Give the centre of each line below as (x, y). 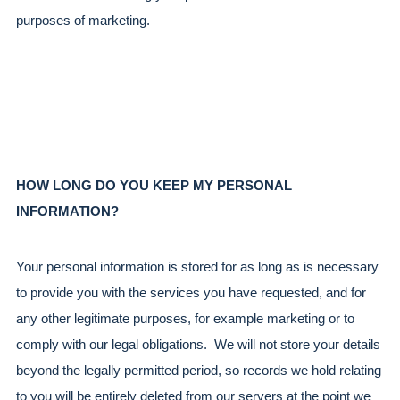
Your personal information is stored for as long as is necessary (197, 267)
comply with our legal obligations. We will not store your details (198, 344)
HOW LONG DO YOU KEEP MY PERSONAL (154, 186)
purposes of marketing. (83, 21)
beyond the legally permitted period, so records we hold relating (199, 370)
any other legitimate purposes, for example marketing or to (185, 318)
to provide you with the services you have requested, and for (191, 292)
